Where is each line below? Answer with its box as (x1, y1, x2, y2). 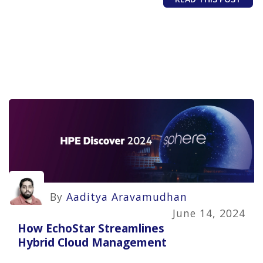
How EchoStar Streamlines (18, 220, 164, 236)
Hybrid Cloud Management (18, 234, 167, 250)
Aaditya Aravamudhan (66, 190, 187, 204)
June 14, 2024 (173, 206, 245, 221)
